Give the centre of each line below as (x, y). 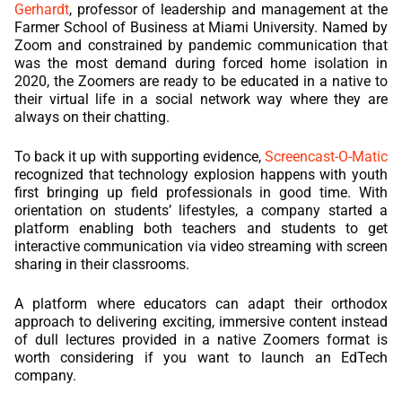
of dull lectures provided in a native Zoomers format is (201, 339)
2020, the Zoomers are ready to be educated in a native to (201, 81)
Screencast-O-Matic (326, 156)
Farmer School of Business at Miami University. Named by (201, 27)
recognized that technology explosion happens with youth (201, 174)
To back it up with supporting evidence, (140, 156)
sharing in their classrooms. (102, 264)
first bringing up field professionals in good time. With (201, 192)
